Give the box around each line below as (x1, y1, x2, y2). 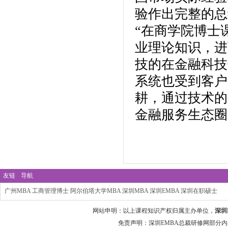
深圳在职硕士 (181, 187, 217, 194)
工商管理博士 (32, 187, 69, 194)
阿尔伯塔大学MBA (70, 187, 121, 194)
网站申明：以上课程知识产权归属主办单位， (93, 207, 215, 214)
